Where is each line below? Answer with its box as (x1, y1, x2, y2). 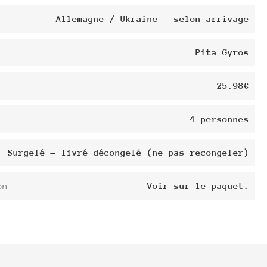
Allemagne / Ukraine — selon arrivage (56, 14, 249, 24)
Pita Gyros (195, 47, 249, 58)
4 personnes (190, 114, 249, 125)
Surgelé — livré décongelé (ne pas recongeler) (8, 147, 249, 158)
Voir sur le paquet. (147, 181, 249, 191)
